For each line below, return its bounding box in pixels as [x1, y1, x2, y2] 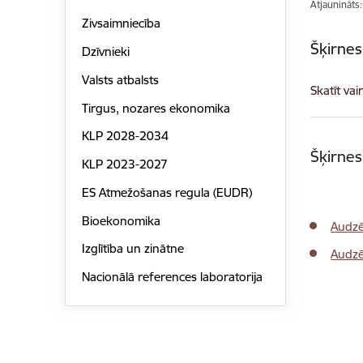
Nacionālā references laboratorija [81, 269, 263, 285]
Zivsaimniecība [81, 15, 160, 32]
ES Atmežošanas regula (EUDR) [81, 184, 252, 200]
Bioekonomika [81, 212, 160, 228]
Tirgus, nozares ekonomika [81, 100, 230, 116]
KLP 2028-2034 [81, 128, 169, 144]
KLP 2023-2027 [81, 156, 168, 173]
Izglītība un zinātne [81, 241, 184, 257]
